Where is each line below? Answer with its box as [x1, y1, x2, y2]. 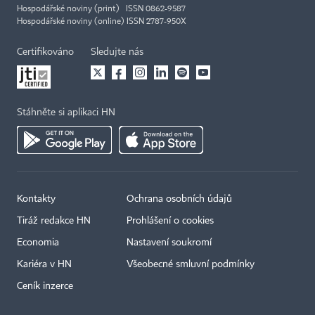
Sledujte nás [91, 47, 143, 58]
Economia [17, 238, 59, 248]
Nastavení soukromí [127, 238, 212, 248]
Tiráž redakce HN [17, 216, 91, 226]
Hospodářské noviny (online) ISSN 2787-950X [17, 18, 186, 27]
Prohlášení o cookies [127, 216, 214, 226]
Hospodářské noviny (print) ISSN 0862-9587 [17, 5, 186, 14]
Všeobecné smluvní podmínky [127, 259, 255, 270]
